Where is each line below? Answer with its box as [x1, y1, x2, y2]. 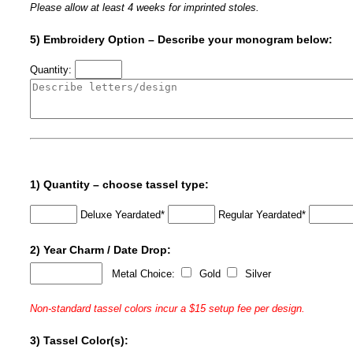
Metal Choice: [102, 267, 179, 280]
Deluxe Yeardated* [77, 208, 169, 221]
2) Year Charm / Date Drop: [30, 243, 172, 256]
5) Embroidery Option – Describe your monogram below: [30, 33, 333, 46]
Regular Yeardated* [215, 208, 310, 221]
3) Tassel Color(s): [30, 333, 129, 347]
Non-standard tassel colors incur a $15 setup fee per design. [30, 302, 306, 314]
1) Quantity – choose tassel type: [30, 177, 210, 191]
